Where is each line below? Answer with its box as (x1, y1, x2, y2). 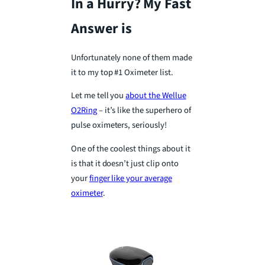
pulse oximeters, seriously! (71, 119, 167, 132)
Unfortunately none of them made (71, 51, 192, 64)
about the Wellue (125, 89, 186, 102)
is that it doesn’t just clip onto (71, 157, 179, 170)
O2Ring (71, 104, 97, 117)
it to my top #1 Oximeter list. (71, 66, 173, 79)
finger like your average (89, 172, 172, 185)
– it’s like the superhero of (96, 104, 191, 117)
